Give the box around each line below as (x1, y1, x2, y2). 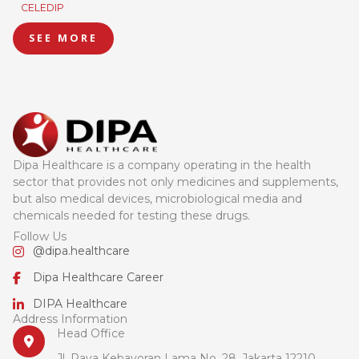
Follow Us (13, 229, 67, 244)
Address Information (13, 312, 127, 327)
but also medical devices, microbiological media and (13, 192, 302, 207)
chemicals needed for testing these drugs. (13, 208, 250, 224)
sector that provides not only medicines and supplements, (13, 175, 338, 190)
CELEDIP (21, 2, 64, 14)
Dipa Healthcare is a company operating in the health (13, 158, 311, 173)
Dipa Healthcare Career (33, 270, 163, 285)
